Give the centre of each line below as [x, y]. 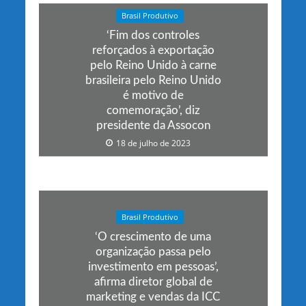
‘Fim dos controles [153, 36]
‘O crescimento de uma [153, 237]
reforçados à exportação [153, 51]
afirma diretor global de [153, 282]
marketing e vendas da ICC [153, 297]
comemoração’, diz [153, 111]
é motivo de [153, 96]
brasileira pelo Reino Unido [153, 81]
